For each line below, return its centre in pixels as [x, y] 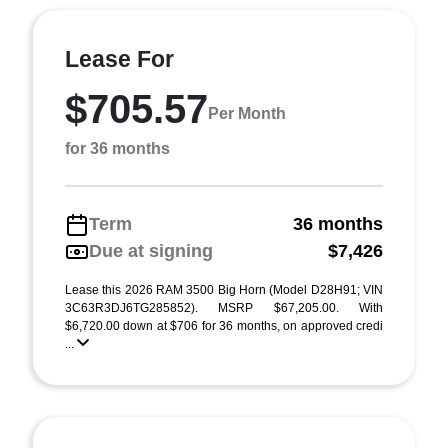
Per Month [247, 113]
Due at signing [151, 251]
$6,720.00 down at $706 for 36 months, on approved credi [224, 326]
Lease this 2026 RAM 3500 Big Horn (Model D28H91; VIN [224, 290]
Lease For [119, 59]
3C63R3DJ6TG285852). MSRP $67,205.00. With [224, 308]
